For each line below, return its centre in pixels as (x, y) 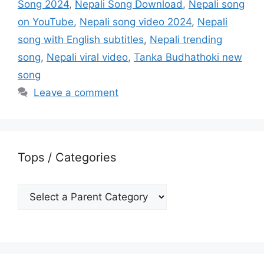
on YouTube (46, 22)
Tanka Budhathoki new (188, 57)
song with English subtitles (81, 39)
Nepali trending (186, 39)
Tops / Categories (67, 157)
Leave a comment (76, 92)
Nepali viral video (87, 57)
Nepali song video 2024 (136, 22)
